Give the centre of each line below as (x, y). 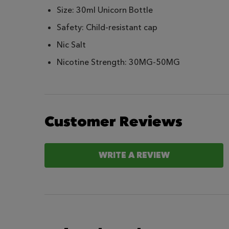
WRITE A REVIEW (134, 155)
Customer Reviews (113, 121)
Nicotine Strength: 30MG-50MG (118, 62)
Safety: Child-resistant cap (107, 27)
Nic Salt (71, 45)
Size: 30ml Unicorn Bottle (105, 10)
